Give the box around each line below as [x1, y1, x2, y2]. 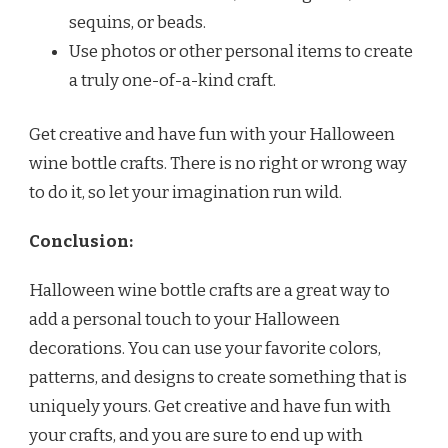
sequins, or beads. [69, 11, 206, 33]
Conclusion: [29, 231, 133, 253]
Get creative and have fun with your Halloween [29, 124, 395, 146]
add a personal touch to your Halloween [29, 309, 340, 331]
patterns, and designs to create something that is [29, 367, 407, 389]
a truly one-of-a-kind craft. [69, 69, 276, 91]
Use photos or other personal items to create [69, 40, 413, 62]
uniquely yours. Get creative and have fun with [29, 396, 391, 418]
